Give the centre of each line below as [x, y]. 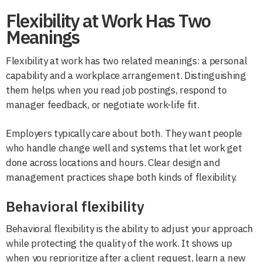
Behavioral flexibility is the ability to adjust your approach [130, 228]
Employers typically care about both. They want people [124, 133]
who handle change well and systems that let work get [124, 148]
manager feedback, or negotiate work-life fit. [103, 104]
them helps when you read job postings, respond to [116, 90]
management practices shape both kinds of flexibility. [122, 177]
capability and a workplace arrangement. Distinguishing [126, 75]
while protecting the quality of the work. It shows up [119, 243]
